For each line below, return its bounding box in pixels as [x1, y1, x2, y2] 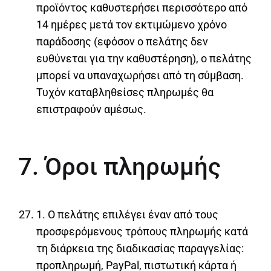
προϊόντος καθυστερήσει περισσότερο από [36, 1, 247, 15]
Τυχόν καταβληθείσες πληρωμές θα [36, 86, 214, 99]
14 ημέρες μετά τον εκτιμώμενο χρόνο [36, 18, 227, 31]
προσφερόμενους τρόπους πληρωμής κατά [36, 224, 248, 238]
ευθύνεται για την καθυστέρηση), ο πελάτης [36, 52, 252, 65]
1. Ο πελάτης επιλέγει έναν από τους [36, 207, 218, 221]
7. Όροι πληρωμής [18, 152, 221, 181]
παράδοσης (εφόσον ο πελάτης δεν [36, 35, 208, 48]
